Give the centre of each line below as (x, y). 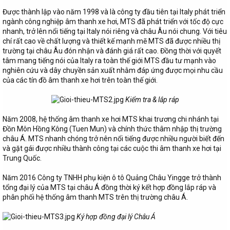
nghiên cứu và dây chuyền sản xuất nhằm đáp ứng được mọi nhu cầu (113, 70)
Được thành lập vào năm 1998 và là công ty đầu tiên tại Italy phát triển (114, 12)
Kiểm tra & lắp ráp (152, 99)
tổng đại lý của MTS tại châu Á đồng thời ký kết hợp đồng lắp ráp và (109, 187)
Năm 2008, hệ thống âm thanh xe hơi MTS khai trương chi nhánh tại (111, 119)
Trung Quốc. (22, 158)
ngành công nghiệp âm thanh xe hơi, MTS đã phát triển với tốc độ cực (113, 21)
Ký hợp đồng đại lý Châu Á (116, 216)
